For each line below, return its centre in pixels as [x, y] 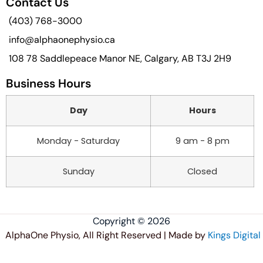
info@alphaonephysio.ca [62, 40]
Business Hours [48, 84]
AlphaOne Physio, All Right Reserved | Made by [105, 235]
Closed [202, 172]
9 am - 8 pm [202, 141]
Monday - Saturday [78, 141]
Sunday [78, 172]
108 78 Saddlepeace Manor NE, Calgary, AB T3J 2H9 [120, 59]
